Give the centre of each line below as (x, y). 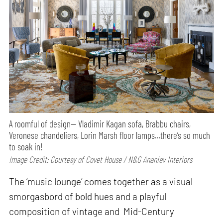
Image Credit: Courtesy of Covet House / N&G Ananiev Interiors (101, 160)
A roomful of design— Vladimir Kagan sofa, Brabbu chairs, (100, 124)
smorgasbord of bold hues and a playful (88, 197)
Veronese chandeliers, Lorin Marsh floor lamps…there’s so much (110, 135)
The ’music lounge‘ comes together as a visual (101, 182)
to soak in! (26, 147)
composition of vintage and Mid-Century (92, 212)
